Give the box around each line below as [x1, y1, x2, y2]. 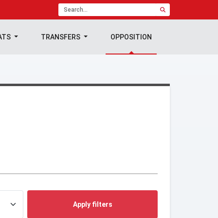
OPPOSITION [110, 33, 152, 41]
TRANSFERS [41, 33, 82, 41]
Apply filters [73, 200, 112, 208]
